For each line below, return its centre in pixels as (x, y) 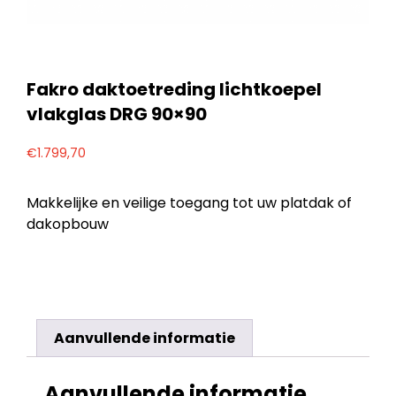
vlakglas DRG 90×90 (117, 114)
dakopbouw (68, 225)
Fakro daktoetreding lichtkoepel (174, 89)
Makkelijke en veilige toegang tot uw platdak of (189, 203)
